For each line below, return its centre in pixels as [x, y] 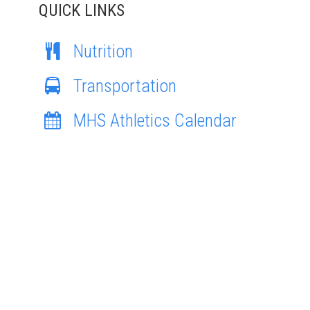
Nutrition [103, 51]
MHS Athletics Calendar [155, 120]
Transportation [125, 86]
